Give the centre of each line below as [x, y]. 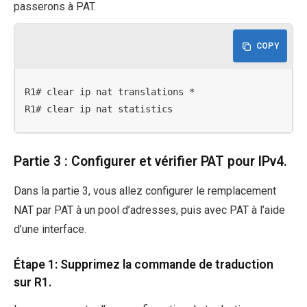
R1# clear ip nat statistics [99, 109]
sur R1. [33, 282]
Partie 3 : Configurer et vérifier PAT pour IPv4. [150, 162]
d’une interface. [50, 229]
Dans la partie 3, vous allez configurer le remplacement [145, 191]
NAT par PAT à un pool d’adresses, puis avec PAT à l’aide [149, 210]
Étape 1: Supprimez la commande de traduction [144, 264]
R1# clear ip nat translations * [110, 91]
